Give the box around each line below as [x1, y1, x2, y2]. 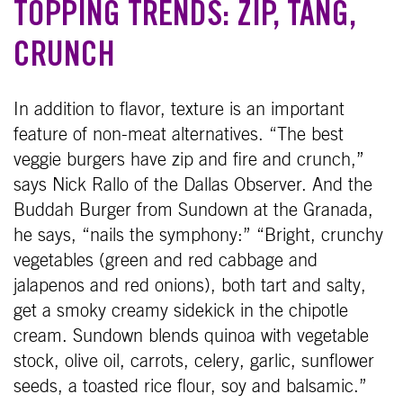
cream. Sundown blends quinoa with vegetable [13, 327, 369, 345]
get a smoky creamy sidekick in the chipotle [13, 301, 348, 320]
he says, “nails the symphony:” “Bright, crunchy [13, 226, 383, 245]
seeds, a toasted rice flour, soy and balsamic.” [13, 377, 367, 396]
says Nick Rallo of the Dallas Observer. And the [13, 175, 372, 194]
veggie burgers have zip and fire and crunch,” [13, 150, 364, 169]
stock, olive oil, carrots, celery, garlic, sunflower [13, 352, 374, 371]
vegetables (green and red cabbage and [13, 251, 318, 270]
